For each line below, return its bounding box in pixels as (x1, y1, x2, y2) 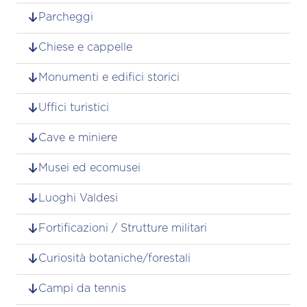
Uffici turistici (38, 101, 109, 113)
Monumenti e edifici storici (38, 71, 180, 83)
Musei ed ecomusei (38, 162, 140, 173)
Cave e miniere (38, 132, 117, 143)
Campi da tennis (38, 282, 126, 294)
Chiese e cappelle (38, 41, 132, 53)
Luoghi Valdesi (38, 192, 118, 204)
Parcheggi (38, 11, 93, 23)
